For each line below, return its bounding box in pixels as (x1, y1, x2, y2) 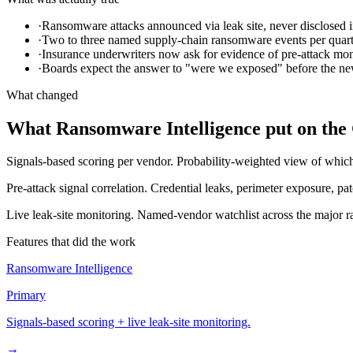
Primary (6, 288, 46, 303)
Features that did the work (6, 235, 136, 249)
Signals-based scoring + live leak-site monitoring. (6, 315, 251, 329)
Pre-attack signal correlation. (6, 181, 147, 195)
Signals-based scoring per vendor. (6, 154, 173, 169)
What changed (6, 87, 78, 102)
